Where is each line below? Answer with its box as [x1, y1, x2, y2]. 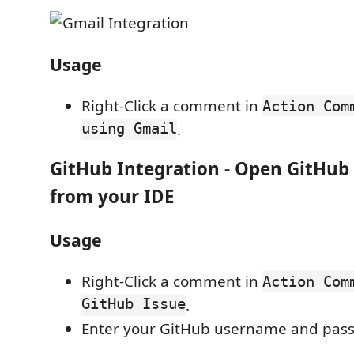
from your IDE [50, 184, 175, 209]
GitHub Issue [81, 295, 186, 315]
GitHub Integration [50, 156, 220, 182]
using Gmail [81, 119, 177, 140]
